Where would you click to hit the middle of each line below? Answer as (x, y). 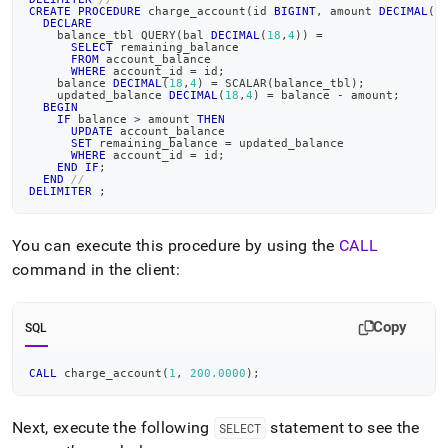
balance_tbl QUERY (102, 35)
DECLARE (67, 23)
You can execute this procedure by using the (176, 245)
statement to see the (342, 427)
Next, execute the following (113, 427)
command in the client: (96, 269)
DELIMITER (60, 191)
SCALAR (242, 83)
